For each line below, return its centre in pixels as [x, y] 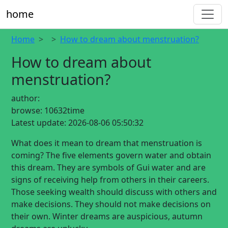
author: [25, 98]
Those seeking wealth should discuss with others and [114, 192]
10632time [64, 110]
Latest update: [39, 123]
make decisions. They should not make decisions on [111, 204]
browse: [27, 110]
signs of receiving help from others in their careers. [110, 180]
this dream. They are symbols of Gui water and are [108, 167]
